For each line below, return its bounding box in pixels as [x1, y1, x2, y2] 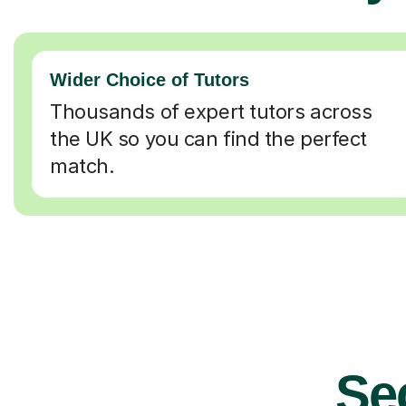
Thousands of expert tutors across [50, 99, 372, 123]
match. [50, 153, 115, 178]
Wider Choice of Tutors [50, 69, 249, 90]
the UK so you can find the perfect [50, 126, 368, 150]
